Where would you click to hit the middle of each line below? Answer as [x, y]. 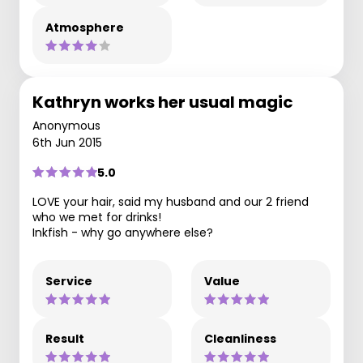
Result [65, 338]
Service [69, 281]
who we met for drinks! [97, 217]
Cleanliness [240, 338]
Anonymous [66, 125]
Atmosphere [85, 27]
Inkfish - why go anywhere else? [123, 232]
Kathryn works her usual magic [163, 102]
